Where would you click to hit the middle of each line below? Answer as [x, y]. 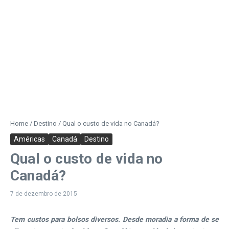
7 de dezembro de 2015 [44, 194]
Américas [29, 139]
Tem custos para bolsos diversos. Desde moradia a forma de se [114, 219]
